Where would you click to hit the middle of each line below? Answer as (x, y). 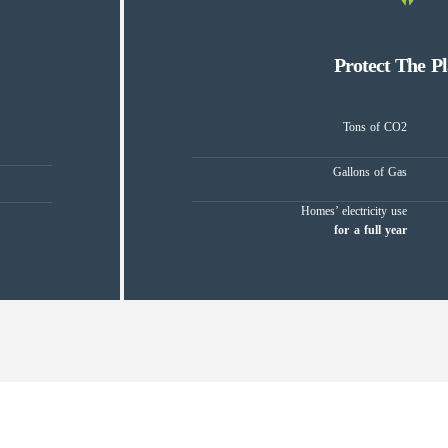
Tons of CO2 (374, 127)
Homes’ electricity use (353, 211)
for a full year (370, 230)
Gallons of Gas (369, 171)
